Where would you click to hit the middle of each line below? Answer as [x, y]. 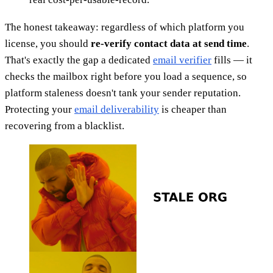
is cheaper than [193, 110]
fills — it [232, 60]
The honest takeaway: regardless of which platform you [125, 27]
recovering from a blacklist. [65, 126]
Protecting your [40, 110]
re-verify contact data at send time [169, 44]
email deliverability [117, 110]
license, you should [48, 44]
